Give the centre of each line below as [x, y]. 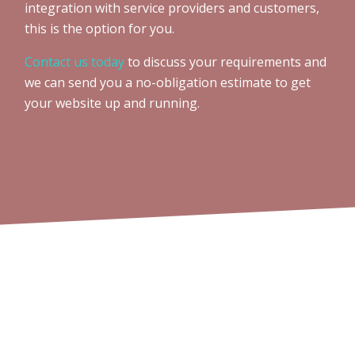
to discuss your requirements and [225, 62]
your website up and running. [112, 103]
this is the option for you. [99, 29]
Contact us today [74, 62]
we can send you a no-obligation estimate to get [168, 83]
